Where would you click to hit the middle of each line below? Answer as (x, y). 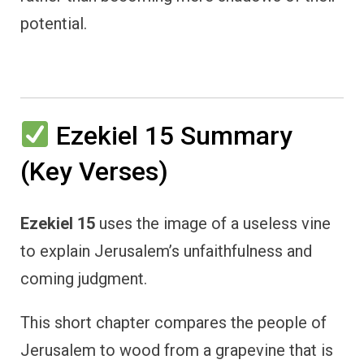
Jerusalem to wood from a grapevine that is (177, 351)
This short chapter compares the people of (173, 323)
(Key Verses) (94, 171)
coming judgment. (84, 279)
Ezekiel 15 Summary (171, 135)
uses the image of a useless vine (213, 224)
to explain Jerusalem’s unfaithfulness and (166, 251)
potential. (54, 23)
